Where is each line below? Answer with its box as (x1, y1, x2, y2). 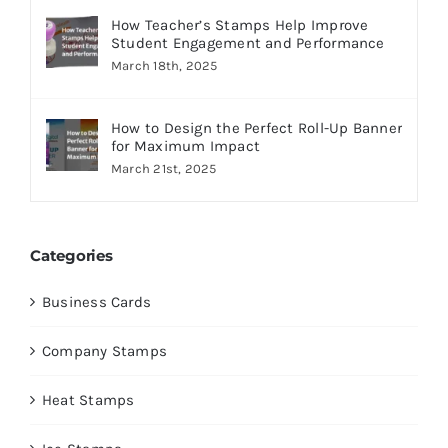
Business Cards (41, 292, 152, 311)
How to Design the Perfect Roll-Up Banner (110, 118, 402, 137)
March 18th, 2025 (110, 57, 218, 73)
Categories (29, 246, 113, 266)
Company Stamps (41, 341, 168, 360)
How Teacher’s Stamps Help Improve (110, 15, 369, 34)
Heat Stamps (41, 390, 135, 409)
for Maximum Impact (110, 136, 261, 155)
